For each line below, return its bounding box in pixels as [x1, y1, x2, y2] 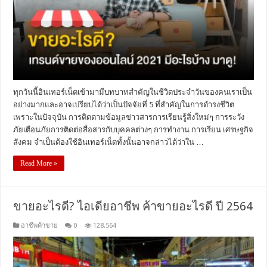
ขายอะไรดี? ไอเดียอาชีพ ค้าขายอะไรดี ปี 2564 [13, 198, 253, 213]
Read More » [20, 159, 58, 167]
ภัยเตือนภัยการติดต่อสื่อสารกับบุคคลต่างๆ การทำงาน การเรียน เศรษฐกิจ [13, 125, 254, 134]
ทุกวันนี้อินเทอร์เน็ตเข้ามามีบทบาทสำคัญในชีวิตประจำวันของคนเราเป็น [13, 87, 253, 97]
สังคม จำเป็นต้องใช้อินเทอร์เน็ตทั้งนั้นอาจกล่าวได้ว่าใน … [13, 137, 204, 147]
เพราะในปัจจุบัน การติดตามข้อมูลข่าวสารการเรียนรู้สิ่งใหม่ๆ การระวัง [13, 112, 245, 122]
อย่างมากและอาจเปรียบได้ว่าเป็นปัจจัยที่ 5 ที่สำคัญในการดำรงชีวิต [13, 100, 235, 109]
